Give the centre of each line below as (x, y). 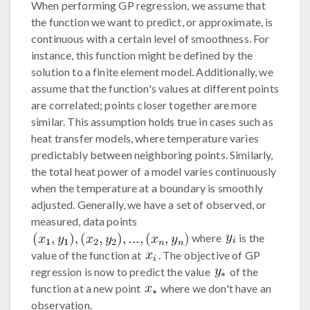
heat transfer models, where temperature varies (145, 138)
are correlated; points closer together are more (144, 105)
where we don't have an (215, 288)
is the (251, 238)
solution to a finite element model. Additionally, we (152, 72)
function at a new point (87, 288)
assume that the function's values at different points (155, 88)
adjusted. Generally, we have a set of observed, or (149, 204)
